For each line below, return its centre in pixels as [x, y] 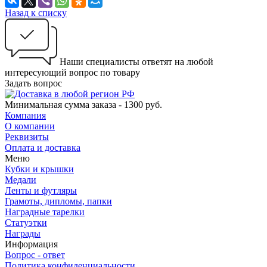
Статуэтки [26, 223]
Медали [21, 180]
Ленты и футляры [41, 191]
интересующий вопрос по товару [72, 73]
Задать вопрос [33, 83]
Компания [25, 116]
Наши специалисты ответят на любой [136, 62]
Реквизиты [27, 137]
